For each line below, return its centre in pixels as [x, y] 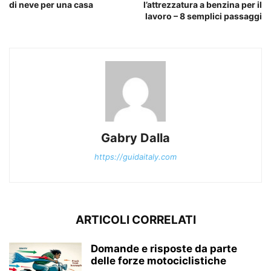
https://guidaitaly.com [135, 157]
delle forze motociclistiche [158, 261]
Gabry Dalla [135, 138]
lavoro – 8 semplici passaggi [204, 16]
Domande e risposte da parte [164, 249]
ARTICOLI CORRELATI [135, 220]
